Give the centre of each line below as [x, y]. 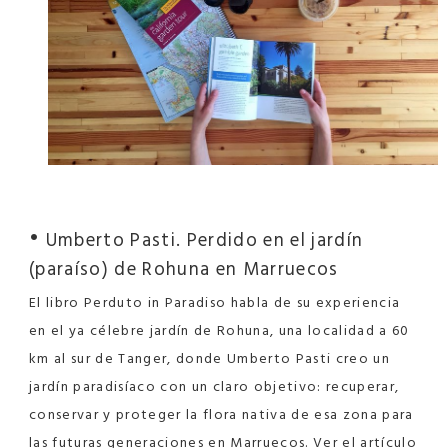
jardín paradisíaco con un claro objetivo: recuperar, [214, 387]
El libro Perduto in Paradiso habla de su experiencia [215, 303]
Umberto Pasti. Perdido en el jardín [202, 240]
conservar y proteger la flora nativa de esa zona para [221, 415]
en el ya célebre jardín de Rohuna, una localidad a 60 [219, 331]
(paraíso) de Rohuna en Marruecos [184, 269]
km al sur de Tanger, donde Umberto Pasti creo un [210, 359]
